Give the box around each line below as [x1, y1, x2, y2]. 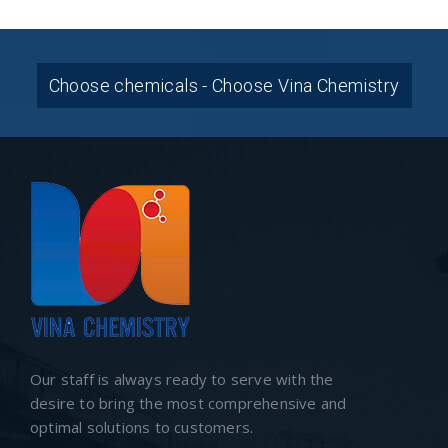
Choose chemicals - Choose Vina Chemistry [48, 75, 400, 97]
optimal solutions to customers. [30, 417, 254, 438]
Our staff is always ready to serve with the [30, 369, 334, 390]
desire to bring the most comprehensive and [30, 393, 347, 414]
